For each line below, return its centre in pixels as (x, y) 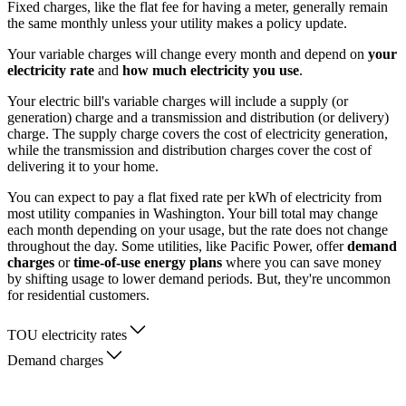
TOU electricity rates (67, 335)
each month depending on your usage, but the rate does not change (198, 230)
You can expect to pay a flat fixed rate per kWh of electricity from (194, 198)
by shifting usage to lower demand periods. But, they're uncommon (199, 279)
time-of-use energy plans (148, 263)
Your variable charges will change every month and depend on (188, 54)
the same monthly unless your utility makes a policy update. (179, 24)
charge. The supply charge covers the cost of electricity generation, (198, 134)
